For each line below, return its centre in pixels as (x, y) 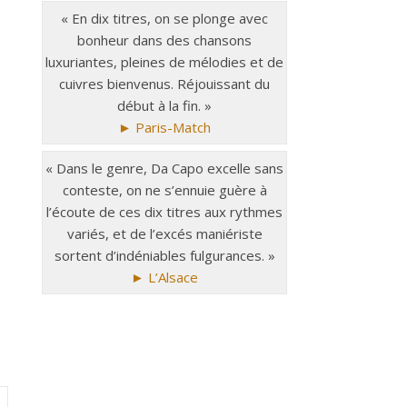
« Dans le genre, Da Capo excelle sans (164, 168)
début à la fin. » (164, 105)
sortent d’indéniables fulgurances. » (164, 255)
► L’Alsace (164, 277)
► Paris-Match (164, 127)
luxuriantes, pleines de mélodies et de (164, 61)
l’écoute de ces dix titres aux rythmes (164, 212)
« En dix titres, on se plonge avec (164, 18)
